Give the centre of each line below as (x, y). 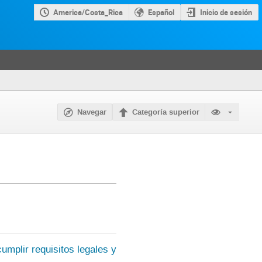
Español (161, 12)
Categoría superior (166, 113)
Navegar (92, 112)
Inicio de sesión (226, 13)
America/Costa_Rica (88, 12)
